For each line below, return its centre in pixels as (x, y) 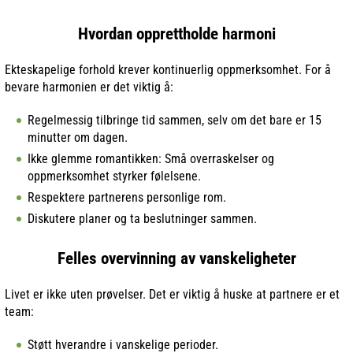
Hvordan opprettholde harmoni (176, 33)
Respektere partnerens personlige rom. (127, 197)
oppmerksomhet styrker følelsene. (114, 176)
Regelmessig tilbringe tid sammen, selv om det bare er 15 (175, 120)
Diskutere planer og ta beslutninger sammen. (142, 218)
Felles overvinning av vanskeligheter (176, 258)
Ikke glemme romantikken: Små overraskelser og (151, 158)
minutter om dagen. (78, 137)
